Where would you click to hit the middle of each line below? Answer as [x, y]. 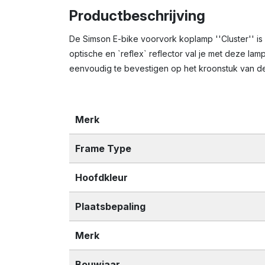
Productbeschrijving [137, 16]
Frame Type [103, 148]
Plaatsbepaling [110, 206]
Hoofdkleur [101, 177]
